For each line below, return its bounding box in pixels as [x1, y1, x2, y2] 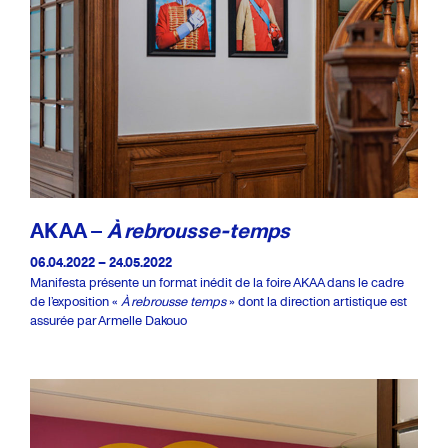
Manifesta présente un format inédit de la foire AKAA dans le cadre [30, 273, 404, 291]
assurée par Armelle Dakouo [30, 311, 187, 329]
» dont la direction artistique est [226, 292, 407, 310]
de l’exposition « [30, 292, 121, 310]
